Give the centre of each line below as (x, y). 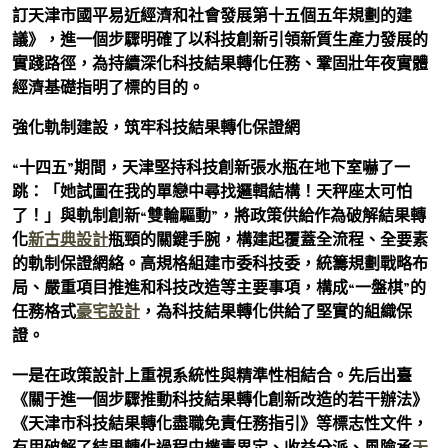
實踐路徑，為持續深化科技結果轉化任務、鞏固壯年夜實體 (220, 63)
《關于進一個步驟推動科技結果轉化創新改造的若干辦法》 (220, 399)
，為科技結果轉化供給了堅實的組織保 (276, 311)
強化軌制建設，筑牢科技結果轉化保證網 (156, 127)
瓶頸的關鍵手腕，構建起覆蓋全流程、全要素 (268, 239)
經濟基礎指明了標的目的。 (108, 87)
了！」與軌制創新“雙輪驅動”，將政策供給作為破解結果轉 (219, 215)
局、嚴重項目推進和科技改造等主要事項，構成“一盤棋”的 (219, 287)
